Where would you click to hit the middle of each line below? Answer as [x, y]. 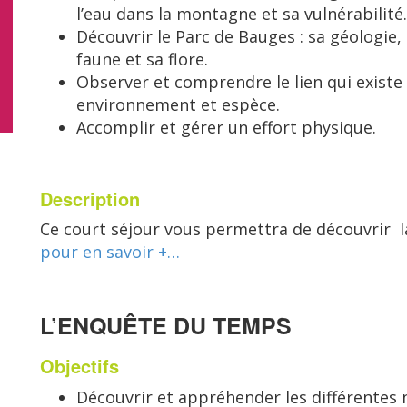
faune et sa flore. [142, 59]
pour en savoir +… [110, 252]
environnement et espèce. [178, 104]
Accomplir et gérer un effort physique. [226, 127]
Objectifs [82, 366]
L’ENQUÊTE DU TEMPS [166, 325]
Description [90, 199]
